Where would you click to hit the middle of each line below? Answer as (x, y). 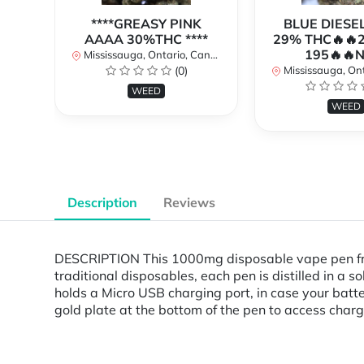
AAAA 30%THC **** (146, 39)
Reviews (189, 203)
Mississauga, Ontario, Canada (146, 55)
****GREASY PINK (146, 24)
